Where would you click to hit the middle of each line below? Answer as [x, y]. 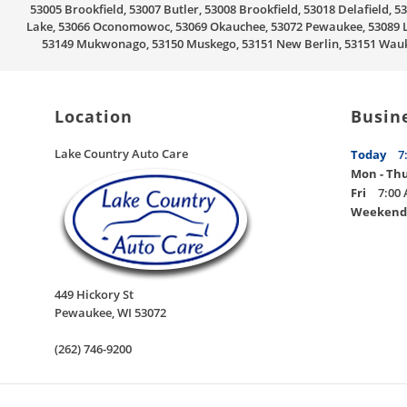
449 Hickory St [94, 294]
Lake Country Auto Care [121, 154]
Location [94, 116]
